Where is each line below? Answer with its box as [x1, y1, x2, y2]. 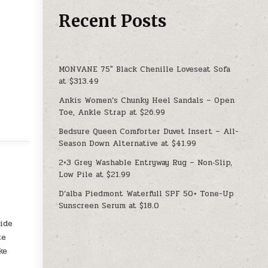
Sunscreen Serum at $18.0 [59, 199, 160, 212]
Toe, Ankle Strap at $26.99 [59, 106, 166, 118]
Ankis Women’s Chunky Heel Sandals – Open [59, 94, 235, 106]
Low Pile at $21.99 [59, 168, 131, 181]
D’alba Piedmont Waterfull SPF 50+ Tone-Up [59, 187, 234, 200]
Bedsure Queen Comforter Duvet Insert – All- [59, 125, 239, 138]
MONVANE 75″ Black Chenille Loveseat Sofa [59, 63, 231, 75]
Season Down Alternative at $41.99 [59, 137, 197, 150]
